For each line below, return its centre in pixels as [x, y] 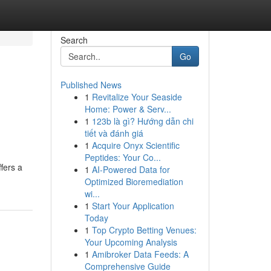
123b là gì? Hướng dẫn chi [142, 121]
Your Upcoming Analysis [131, 242]
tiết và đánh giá [114, 133]
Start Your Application [133, 206]
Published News [91, 85]
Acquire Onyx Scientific [135, 145]
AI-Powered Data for [131, 169]
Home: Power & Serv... [128, 109]
